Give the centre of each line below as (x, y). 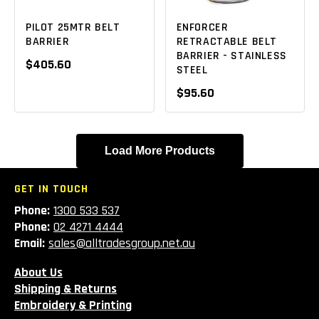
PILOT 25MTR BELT (73, 28)
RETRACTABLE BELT (227, 42)
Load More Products (159, 151)
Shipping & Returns (66, 289)
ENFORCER (202, 28)
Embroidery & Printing (73, 305)
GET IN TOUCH (51, 189)
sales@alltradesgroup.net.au (122, 244)
